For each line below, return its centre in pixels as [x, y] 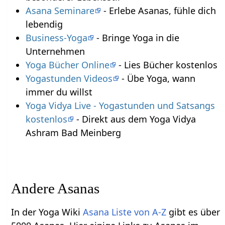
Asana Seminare [60, 10]
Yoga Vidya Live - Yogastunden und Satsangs [120, 105]
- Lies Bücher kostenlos [166, 65]
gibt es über [193, 212]
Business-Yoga [56, 37]
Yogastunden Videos [69, 78]
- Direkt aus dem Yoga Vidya [135, 119]
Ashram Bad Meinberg [73, 132]
